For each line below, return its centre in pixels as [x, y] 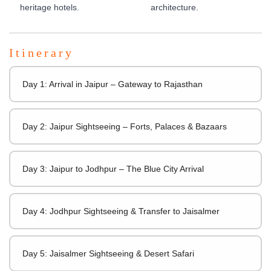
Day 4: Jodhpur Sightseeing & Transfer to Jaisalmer [121, 211]
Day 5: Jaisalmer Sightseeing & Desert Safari [108, 253]
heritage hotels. [50, 7]
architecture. [175, 7]
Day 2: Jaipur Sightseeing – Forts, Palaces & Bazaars [125, 126]
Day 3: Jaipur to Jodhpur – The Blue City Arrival [113, 168]
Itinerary [41, 52]
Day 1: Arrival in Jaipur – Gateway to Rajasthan [113, 84]
